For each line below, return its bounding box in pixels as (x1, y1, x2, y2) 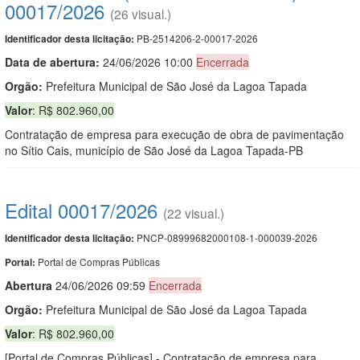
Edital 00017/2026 (5, 195, 157, 224)
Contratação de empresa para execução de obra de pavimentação (5, 125, 344, 142)
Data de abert (5, 53, 78, 70)
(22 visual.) (163, 203, 224, 222)
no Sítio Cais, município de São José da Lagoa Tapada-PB (5, 141, 303, 158)
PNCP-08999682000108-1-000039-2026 (134, 230, 317, 244)
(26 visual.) (110, 4, 171, 22)
